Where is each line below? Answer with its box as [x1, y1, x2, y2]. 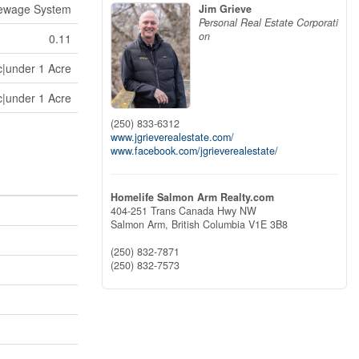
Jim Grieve [199, 2, 252, 17]
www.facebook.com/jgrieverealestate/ [111, 143, 278, 158]
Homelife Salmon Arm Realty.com [111, 189, 274, 204]
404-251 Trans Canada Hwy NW [111, 203, 256, 218]
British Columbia [171, 216, 245, 232]
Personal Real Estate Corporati [199, 15, 338, 30]
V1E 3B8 [248, 216, 288, 232]
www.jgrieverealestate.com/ [111, 129, 234, 144]
